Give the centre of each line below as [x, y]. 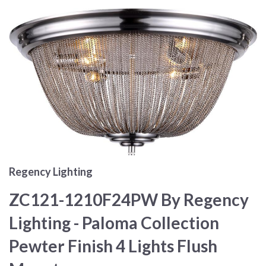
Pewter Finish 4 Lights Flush [113, 246]
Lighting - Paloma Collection [114, 223]
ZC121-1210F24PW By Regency [129, 200]
